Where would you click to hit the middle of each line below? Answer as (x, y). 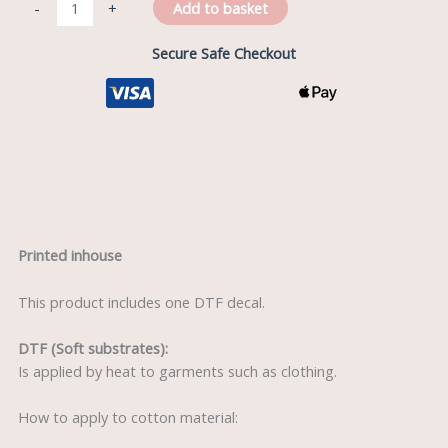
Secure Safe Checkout (224, 52)
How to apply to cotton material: (127, 417)
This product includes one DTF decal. (141, 301)
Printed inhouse (69, 255)
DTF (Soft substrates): (92, 347)
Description (56, 210)
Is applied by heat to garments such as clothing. (177, 370)
